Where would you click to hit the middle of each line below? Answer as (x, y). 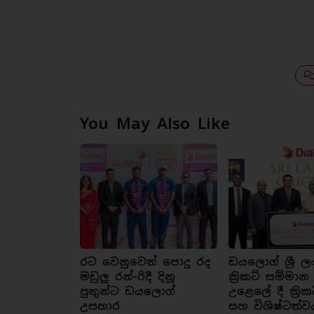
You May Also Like (155, 124)
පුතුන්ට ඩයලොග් (128, 292)
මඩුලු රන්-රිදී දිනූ (128, 277)
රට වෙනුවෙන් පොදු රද (145, 262)
